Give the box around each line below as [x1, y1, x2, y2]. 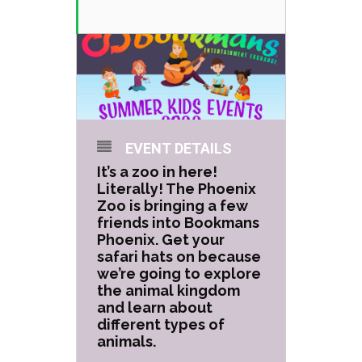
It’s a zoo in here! [97, 163, 217, 180]
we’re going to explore [97, 265, 261, 282]
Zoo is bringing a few [97, 197, 248, 214]
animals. [97, 333, 156, 350]
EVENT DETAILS [125, 140, 232, 157]
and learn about [97, 299, 213, 316]
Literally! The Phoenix [97, 180, 256, 197]
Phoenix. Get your [97, 231, 225, 248]
